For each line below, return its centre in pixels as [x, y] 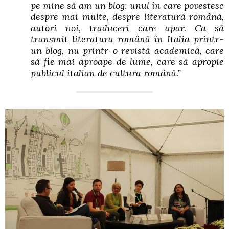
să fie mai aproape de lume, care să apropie [127, 62]
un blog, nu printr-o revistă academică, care [127, 51]
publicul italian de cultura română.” [106, 73]
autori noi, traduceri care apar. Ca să [127, 28]
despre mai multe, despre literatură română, [127, 17]
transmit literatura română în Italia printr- [127, 39]
